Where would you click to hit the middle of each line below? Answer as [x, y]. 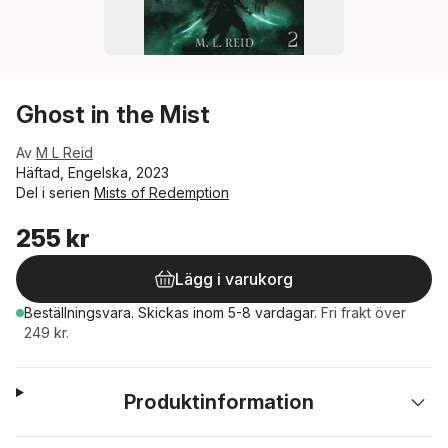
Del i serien [55, 192]
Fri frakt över [363, 312]
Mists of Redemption [161, 192]
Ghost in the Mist [113, 114]
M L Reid [64, 152]
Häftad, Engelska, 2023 [92, 172]
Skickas [165, 312]
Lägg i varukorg [234, 279]
